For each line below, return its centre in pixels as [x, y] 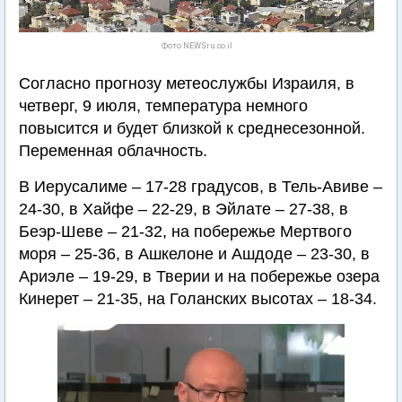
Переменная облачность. [113, 151]
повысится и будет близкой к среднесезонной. [192, 128]
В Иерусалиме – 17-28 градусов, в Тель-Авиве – [201, 187]
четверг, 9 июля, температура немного [163, 106]
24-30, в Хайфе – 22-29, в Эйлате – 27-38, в [184, 209]
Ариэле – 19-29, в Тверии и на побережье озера [199, 276]
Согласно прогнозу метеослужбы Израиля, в [187, 83]
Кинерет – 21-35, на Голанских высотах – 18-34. [198, 299]
